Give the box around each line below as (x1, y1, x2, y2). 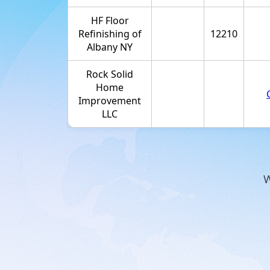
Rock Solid (86, 67, 133, 81)
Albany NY (87, 40, 133, 54)
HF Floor (90, 13, 129, 27)
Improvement (78, 93, 141, 107)
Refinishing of (78, 27, 142, 40)
